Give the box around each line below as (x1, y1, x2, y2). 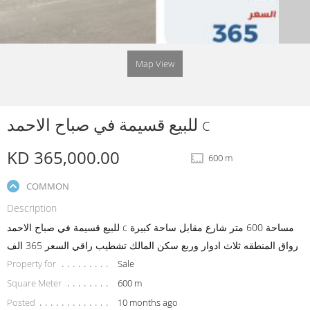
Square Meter (7, 276, 62, 289)
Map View (136, 57, 174, 70)
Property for (7, 257, 56, 270)
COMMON (26, 179, 69, 192)
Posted (7, 295, 35, 309)
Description (7, 201, 57, 215)
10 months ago (117, 295, 178, 309)
